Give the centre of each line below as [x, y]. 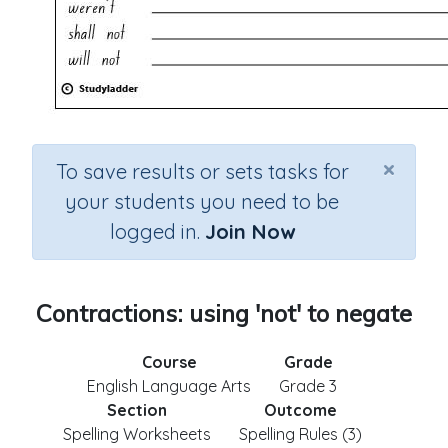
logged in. [157, 231]
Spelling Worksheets [136, 434]
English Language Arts [169, 386]
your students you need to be [202, 201]
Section [136, 410]
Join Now [249, 231]
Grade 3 [308, 386]
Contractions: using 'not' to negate [224, 313]
